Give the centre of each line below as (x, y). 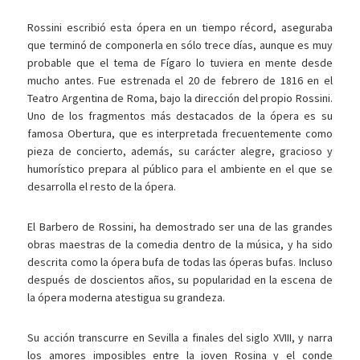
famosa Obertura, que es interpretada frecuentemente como (180, 134)
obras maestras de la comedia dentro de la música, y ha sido (180, 245)
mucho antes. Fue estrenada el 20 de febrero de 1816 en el (180, 81)
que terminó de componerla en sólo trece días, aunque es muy (180, 45)
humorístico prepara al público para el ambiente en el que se (180, 169)
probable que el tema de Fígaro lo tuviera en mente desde (180, 63)
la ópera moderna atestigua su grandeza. (127, 298)
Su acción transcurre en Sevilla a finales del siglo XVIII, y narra (180, 338)
